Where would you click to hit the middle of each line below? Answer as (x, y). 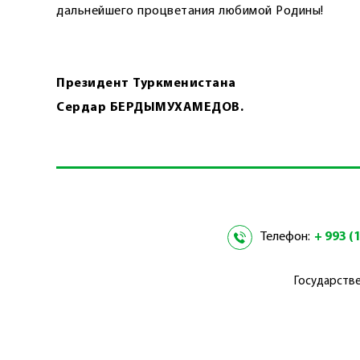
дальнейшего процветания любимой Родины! (190, 11)
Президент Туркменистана (146, 84)
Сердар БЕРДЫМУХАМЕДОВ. (150, 108)
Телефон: (285, 237)
